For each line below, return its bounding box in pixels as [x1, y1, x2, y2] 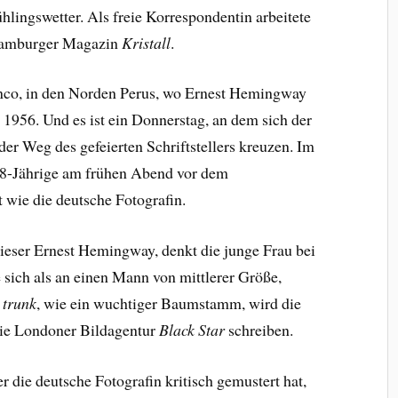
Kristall [122, 31, 171, 53]
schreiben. [225, 319, 299, 341]
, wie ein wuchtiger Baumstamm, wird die [36, 292, 302, 314]
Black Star [159, 319, 226, 341]
